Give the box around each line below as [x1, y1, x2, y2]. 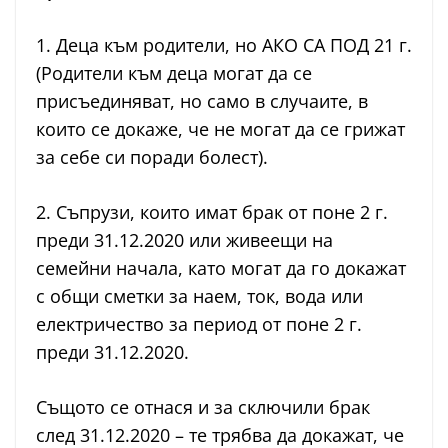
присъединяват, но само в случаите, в [36, 89, 368, 114]
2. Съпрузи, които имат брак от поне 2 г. [36, 200, 388, 225]
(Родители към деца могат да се [36, 61, 312, 86]
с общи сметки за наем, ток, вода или [36, 284, 363, 309]
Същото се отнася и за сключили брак [36, 395, 370, 420]
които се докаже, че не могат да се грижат [36, 117, 405, 142]
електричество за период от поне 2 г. [36, 312, 362, 337]
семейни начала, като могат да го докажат [36, 256, 406, 281]
